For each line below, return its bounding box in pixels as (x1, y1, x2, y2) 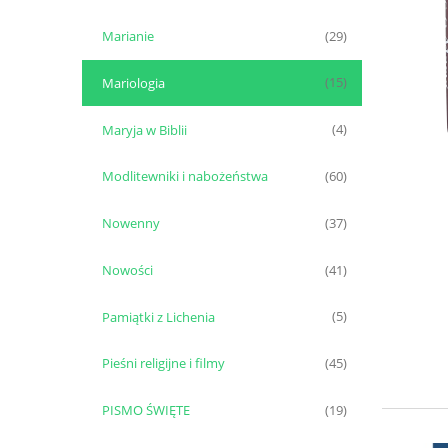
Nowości (101, 260, 153, 279)
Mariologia (101, 73, 165, 92)
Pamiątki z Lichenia (101, 307, 215, 326)
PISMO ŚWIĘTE (101, 401, 190, 420)
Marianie (101, 27, 154, 45)
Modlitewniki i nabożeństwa (101, 167, 268, 186)
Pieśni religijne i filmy (101, 354, 225, 373)
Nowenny (101, 214, 160, 233)
